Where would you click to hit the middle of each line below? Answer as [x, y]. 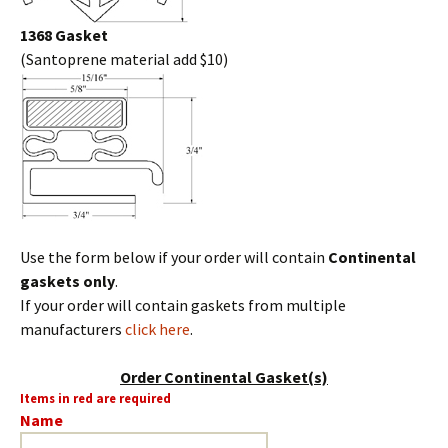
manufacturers [72, 329]
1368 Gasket [64, 35]
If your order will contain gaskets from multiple [183, 305]
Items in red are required [95, 398]
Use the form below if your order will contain [174, 257]
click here [157, 329]
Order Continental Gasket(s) [224, 377]
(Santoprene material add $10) [124, 59]
